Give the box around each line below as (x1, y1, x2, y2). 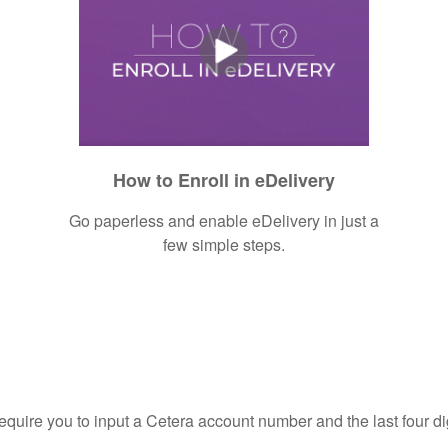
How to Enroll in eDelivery (112, 166, 335, 193)
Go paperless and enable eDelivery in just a (68, 208, 379, 232)
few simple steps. (162, 232, 285, 256)
